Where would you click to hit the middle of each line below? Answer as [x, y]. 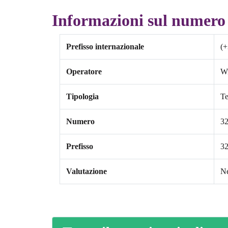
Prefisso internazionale [105, 47]
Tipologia [82, 97]
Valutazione [87, 172]
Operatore [84, 72]
